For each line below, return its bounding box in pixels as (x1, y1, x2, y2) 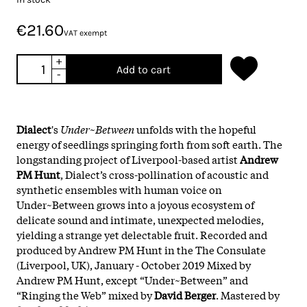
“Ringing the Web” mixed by (16, 286, 154, 302)
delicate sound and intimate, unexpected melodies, (16, 211, 264, 227)
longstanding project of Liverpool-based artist (16, 151, 240, 167)
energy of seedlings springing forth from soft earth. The (16, 136, 282, 151)
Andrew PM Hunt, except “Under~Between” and (16, 271, 248, 287)
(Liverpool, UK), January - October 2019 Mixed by (16, 256, 251, 272)
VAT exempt (64, 27, 108, 38)
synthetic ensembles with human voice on (16, 181, 222, 197)
